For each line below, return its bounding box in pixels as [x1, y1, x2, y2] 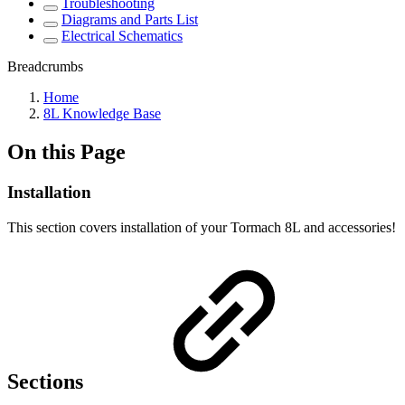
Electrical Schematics [61, 28, 183, 43]
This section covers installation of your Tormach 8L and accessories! [7, 219, 396, 235]
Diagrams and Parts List [61, 12, 198, 27]
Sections [7, 370, 89, 394]
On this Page [7, 139, 126, 164]
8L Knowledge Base [43, 106, 161, 121]
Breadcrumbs [7, 59, 83, 74]
